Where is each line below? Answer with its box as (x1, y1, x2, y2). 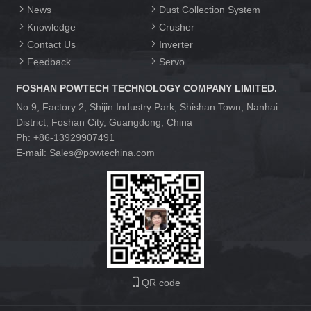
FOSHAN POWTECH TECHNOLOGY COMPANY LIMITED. (16, 82, 278, 94)
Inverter (158, 38, 193, 50)
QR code (141, 276, 180, 288)
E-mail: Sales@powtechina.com (16, 146, 155, 158)
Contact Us (27, 38, 76, 50)
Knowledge (27, 21, 76, 33)
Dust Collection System (158, 3, 260, 15)
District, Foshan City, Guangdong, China (16, 116, 193, 128)
